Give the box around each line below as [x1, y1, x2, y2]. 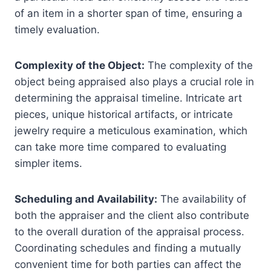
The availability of [157, 193, 246, 206]
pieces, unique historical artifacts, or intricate [15, 108, 233, 121]
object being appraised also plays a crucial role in [15, 76, 254, 88]
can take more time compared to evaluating [15, 141, 226, 154]
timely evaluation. [15, 24, 100, 36]
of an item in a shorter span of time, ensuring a [15, 7, 243, 20]
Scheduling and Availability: [15, 193, 157, 206]
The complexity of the [145, 59, 253, 72]
